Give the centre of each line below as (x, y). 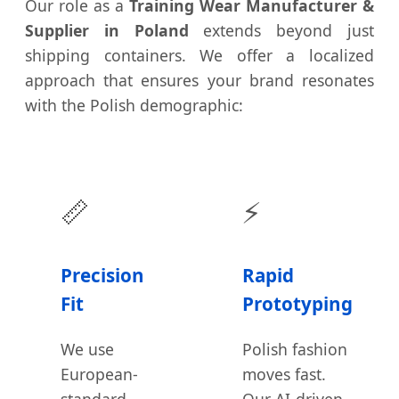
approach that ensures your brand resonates (199, 81)
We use (87, 349)
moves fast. (284, 374)
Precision (102, 276)
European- (99, 374)
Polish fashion (295, 349)
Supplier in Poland (107, 31)
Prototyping (297, 304)
